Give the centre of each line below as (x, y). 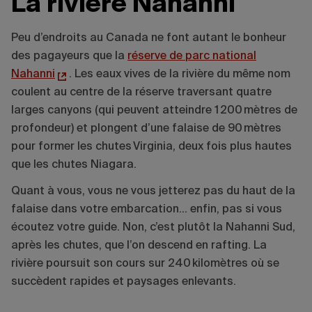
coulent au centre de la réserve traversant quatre (141, 92)
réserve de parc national (192, 56)
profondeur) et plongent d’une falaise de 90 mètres (146, 128)
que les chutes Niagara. (75, 165)
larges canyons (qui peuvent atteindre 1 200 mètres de (154, 110)
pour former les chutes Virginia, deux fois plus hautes (151, 147)
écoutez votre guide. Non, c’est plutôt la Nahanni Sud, (153, 227)
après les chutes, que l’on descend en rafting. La (139, 245)
